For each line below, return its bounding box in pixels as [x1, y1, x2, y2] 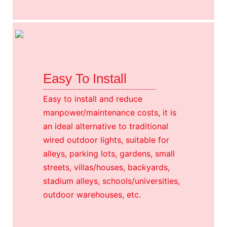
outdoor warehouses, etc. [43, 189, 141, 200]
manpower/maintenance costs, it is [43, 107, 176, 118]
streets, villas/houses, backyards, [43, 162, 170, 172]
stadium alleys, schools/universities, [43, 175, 180, 186]
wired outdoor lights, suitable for [43, 134, 169, 145]
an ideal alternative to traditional [43, 121, 168, 131]
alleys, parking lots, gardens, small [43, 148, 175, 159]
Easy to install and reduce [43, 93, 142, 104]
